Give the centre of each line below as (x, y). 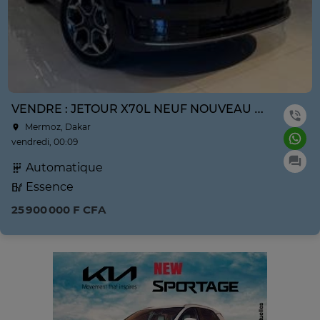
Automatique (63, 168)
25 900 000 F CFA (59, 210)
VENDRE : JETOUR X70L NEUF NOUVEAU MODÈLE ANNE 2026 (259, 109)
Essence (48, 187)
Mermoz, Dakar (57, 127)
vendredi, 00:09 (45, 142)
